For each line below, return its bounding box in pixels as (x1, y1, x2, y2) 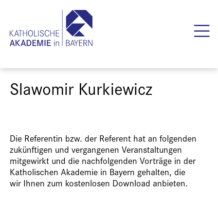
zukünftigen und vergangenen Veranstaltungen (10, 143, 182, 155)
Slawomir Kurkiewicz (10, 77, 152, 99)
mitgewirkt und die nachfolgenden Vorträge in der (10, 154, 196, 166)
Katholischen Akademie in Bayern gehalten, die (10, 165, 185, 178)
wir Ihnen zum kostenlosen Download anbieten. (10, 177, 188, 189)
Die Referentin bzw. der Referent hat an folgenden (10, 132, 197, 144)
